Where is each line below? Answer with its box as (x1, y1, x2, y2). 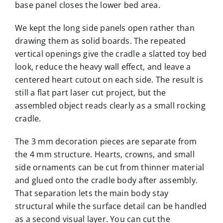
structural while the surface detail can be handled (14, 201, 207, 212)
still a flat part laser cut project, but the (14, 87, 166, 99)
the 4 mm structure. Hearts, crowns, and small (14, 149, 195, 160)
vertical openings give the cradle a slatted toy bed (14, 48, 207, 60)
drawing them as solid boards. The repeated (14, 35, 186, 47)
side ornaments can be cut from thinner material (14, 162, 205, 173)
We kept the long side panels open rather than (14, 22, 195, 34)
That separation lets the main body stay (14, 188, 169, 199)
